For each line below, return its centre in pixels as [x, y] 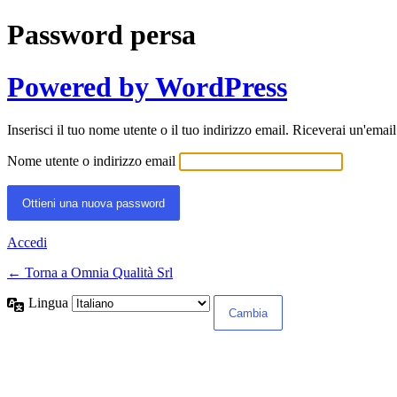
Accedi [27, 243]
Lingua [50, 303]
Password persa [101, 35]
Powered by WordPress [147, 86]
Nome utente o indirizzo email [91, 161]
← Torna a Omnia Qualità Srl [90, 273]
